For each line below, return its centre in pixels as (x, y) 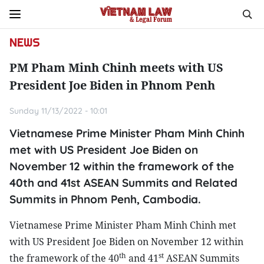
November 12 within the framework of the (122, 166)
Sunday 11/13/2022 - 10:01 (58, 111)
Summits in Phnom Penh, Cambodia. (105, 199)
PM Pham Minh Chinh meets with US (116, 67)
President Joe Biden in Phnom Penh (112, 85)
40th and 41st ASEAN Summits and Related (123, 183)
